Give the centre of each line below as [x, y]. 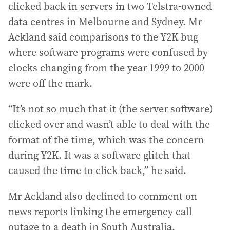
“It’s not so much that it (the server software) [111, 109]
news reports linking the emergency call [100, 211]
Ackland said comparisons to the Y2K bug [103, 37]
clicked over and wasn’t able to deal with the [109, 124]
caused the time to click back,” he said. [97, 170]
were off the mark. [50, 83]
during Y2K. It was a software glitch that [99, 155]
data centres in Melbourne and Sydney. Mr [105, 21]
